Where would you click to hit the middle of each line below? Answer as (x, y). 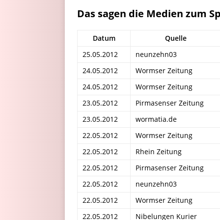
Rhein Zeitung (159, 151)
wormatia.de (156, 119)
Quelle (176, 38)
